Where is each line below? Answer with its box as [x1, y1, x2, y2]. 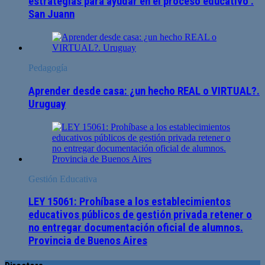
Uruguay [28, 97, 66, 111]
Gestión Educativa [28, 173, 97, 184]
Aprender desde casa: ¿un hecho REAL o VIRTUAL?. [28, 84, 260, 98]
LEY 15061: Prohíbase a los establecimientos [28, 195, 231, 209]
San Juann [28, 8, 75, 21]
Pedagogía [28, 63, 67, 73]
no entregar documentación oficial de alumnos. [28, 221, 243, 235]
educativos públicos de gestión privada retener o [28, 208, 252, 222]
